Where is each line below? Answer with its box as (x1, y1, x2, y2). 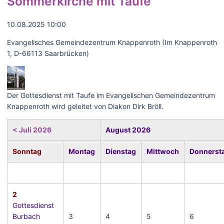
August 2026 (105, 125, 150, 134)
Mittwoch (146, 147, 179, 155)
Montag (68, 147, 95, 155)
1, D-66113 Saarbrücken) (7, 49, 89, 57)
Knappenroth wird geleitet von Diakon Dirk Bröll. (7, 102, 163, 110)
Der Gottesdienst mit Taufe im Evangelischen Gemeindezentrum (7, 91, 215, 99)
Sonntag (12, 147, 41, 155)
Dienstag (105, 147, 136, 155)
